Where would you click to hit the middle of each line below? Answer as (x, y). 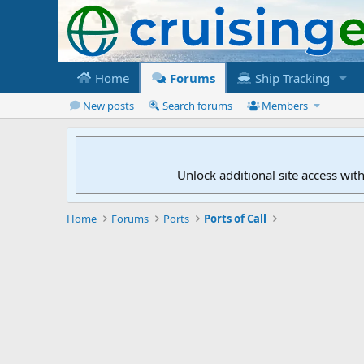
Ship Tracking (290, 78)
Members (285, 105)
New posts (108, 105)
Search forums (198, 105)
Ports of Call (236, 218)
